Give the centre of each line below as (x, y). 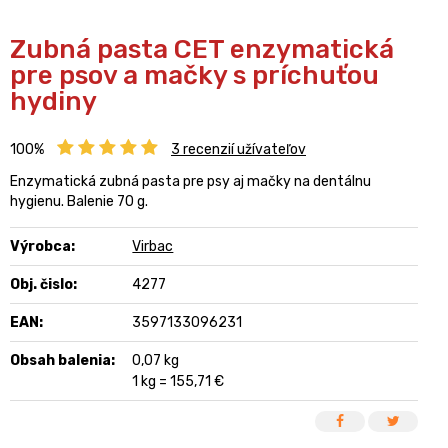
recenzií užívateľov (243, 149)
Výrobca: (42, 246)
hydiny (53, 101)
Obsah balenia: (62, 360)
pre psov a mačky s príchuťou (194, 75)
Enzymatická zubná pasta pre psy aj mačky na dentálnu (190, 181)
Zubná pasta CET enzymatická (202, 49)
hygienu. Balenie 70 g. (79, 201)
